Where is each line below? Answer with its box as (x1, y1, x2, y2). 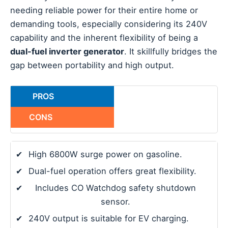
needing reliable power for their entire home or (10, 5, 198, 16)
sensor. (100, 196, 130, 207)
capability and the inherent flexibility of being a (10, 33, 198, 43)
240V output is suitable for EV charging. (28, 213, 189, 224)
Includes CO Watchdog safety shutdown (35, 183, 196, 193)
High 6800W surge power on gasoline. (28, 149, 182, 160)
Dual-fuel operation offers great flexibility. (28, 166, 196, 177)
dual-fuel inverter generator (10, 46, 124, 57)
